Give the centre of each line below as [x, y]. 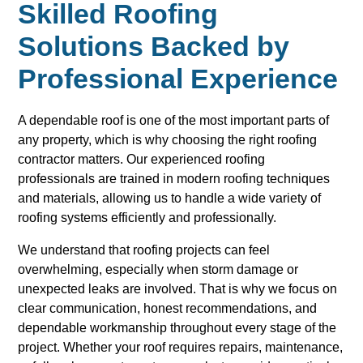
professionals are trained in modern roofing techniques [174, 179]
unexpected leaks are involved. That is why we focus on [178, 289]
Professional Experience [178, 78]
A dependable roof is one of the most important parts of [174, 121]
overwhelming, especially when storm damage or [158, 270]
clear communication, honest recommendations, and [168, 309]
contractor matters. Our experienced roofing [142, 160]
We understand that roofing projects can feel [144, 250]
